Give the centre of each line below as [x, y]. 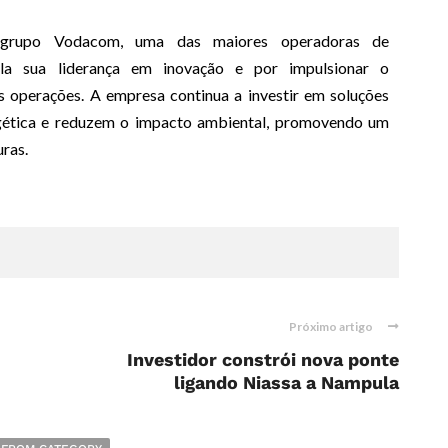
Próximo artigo [331, 326]
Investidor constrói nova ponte [263, 359]
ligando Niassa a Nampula [286, 382]
